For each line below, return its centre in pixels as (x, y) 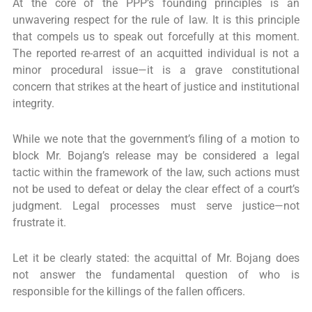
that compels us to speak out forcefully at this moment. (156, 37)
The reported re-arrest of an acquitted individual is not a (156, 53)
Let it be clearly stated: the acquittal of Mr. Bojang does (156, 258)
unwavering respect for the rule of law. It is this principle (156, 20)
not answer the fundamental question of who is (156, 275)
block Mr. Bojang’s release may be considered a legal (156, 156)
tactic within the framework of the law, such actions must (156, 172)
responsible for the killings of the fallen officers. (129, 291)
